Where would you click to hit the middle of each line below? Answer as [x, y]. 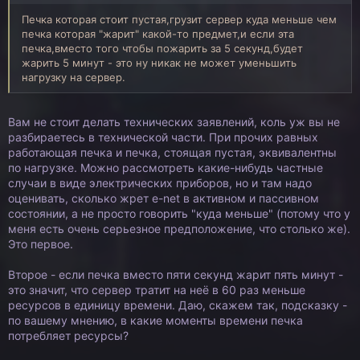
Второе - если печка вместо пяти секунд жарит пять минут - [176, 274]
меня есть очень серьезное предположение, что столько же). [179, 229]
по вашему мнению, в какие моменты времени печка [155, 320]
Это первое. [41, 244]
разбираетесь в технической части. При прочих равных [163, 137]
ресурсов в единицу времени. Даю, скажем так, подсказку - [178, 305]
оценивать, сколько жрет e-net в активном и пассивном [164, 198]
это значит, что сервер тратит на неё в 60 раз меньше [157, 290]
